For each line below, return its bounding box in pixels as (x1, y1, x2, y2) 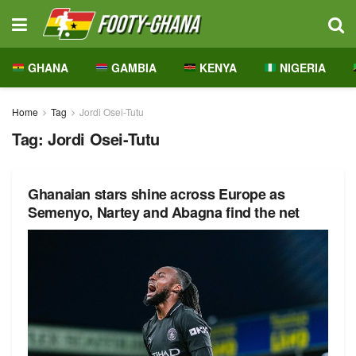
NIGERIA (276, 60, 326, 75)
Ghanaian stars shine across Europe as (28, 184, 285, 204)
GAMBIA (107, 60, 157, 75)
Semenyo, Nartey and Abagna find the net (28, 202, 300, 222)
